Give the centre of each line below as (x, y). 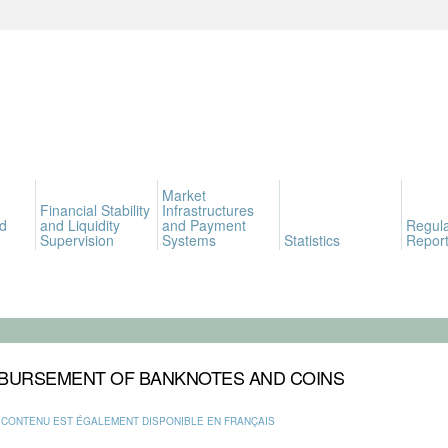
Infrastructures (208, 210)
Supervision (77, 240)
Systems (189, 240)
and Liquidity (80, 225)
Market (184, 195)
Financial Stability (95, 210)
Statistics (312, 240)
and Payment (204, 225)
